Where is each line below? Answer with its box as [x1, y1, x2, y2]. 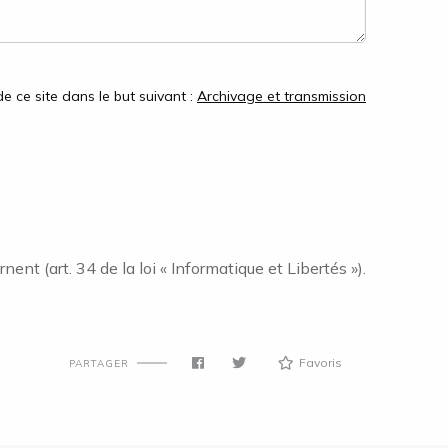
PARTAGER [69, 356, 129, 369]
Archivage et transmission [197, 87, 366, 105]
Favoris [299, 354, 342, 370]
